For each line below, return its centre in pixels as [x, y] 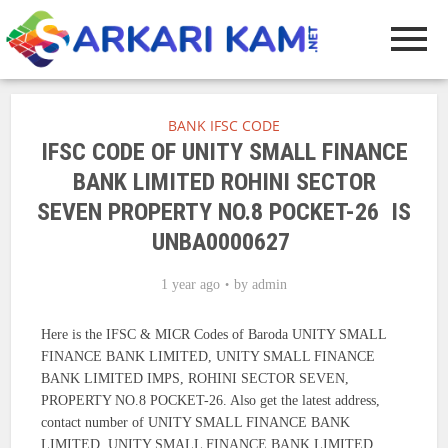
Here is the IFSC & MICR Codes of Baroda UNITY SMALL [214, 335]
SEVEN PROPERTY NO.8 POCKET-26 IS [224, 212]
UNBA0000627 [224, 242]
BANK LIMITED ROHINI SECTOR [224, 182]
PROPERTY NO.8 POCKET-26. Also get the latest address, [211, 401]
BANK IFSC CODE [224, 126]
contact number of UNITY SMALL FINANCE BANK [196, 423]
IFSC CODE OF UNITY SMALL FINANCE [224, 152]
